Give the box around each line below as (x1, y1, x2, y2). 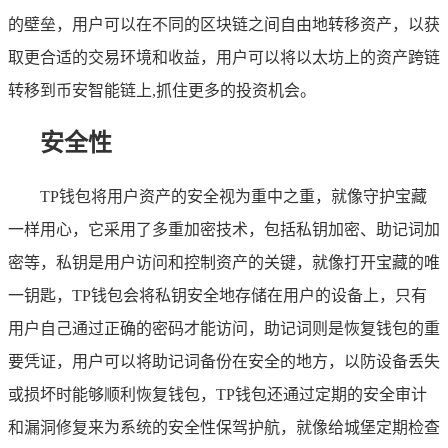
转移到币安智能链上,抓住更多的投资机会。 (8, 82, 316, 100)
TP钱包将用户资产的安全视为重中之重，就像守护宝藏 (40, 188, 427, 206)
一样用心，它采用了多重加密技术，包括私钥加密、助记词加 (8, 221, 440, 239)
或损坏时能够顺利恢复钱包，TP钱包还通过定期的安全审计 (8, 386, 427, 404)
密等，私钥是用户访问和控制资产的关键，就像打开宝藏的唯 (8, 254, 440, 272)
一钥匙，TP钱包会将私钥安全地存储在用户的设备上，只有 (8, 287, 427, 305)
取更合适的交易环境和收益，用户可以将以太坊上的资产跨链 (8, 49, 440, 67)
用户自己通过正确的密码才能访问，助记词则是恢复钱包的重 (8, 320, 440, 338)
